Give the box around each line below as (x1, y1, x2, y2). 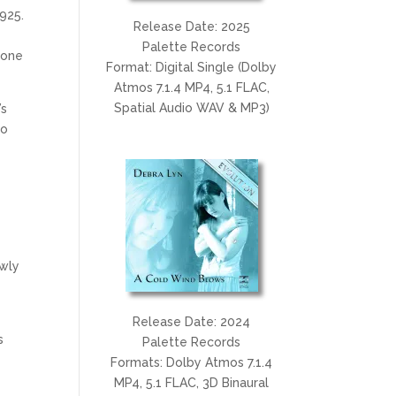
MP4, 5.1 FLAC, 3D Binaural (114, 375, 270, 390)
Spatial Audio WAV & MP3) (113, 100, 270, 115)
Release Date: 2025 (133, 19, 250, 34)
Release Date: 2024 (133, 314, 251, 329)
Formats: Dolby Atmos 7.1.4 (110, 354, 273, 369)
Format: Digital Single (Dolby (106, 59, 278, 74)
